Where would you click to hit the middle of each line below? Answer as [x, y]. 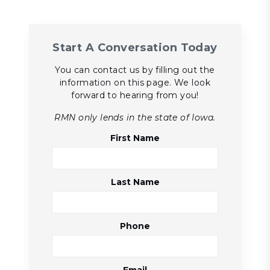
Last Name [135, 182]
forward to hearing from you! [135, 96]
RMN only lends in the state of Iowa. [135, 118]
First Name [135, 138]
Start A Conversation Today [135, 48]
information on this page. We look [135, 83]
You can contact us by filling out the [135, 70]
